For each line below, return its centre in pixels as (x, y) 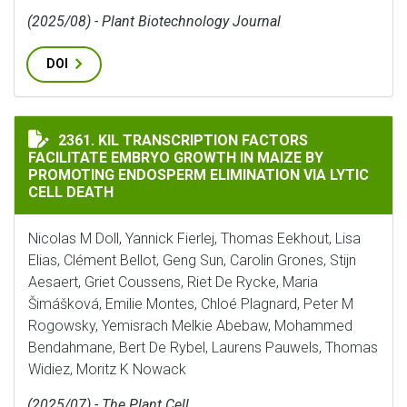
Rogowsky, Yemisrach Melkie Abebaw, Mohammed (190, 326)
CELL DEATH (71, 192)
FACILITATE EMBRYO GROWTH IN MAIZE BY (176, 158)
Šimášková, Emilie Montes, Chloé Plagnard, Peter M (191, 304)
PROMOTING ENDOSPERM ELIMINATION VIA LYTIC (199, 175)
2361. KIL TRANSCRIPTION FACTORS (183, 140)
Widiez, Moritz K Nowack (107, 369)
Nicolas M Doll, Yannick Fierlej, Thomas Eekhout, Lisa (194, 238)
